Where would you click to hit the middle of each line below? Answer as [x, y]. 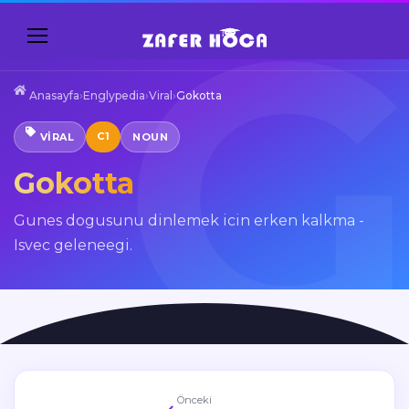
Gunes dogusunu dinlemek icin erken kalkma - [189, 220]
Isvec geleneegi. [73, 245]
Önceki [194, 400]
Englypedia [114, 95]
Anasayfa [53, 95]
